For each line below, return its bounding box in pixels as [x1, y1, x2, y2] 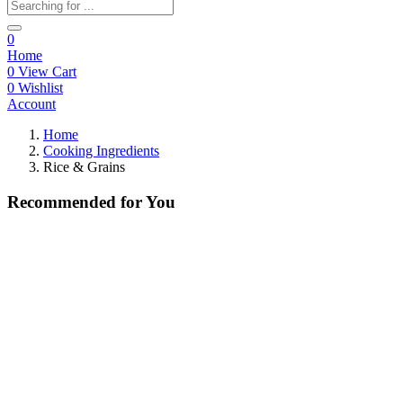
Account [7, 96, 56, 112]
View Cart [14, 64, 76, 79]
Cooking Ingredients [43, 143, 159, 158]
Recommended [7, 192, 116, 211]
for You [116, 192, 175, 211]
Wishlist [14, 80, 63, 95]
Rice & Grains [43, 159, 125, 175]
